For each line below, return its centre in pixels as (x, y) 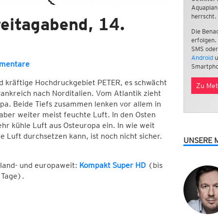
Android (202, 57)
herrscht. (204, 16)
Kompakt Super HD (112, 165)
